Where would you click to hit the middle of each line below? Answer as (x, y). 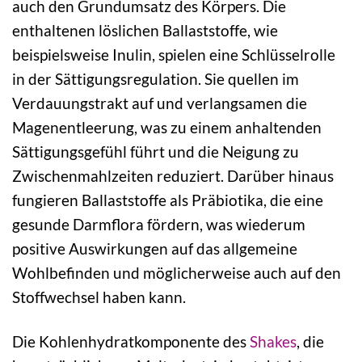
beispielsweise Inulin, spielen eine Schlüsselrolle (174, 55)
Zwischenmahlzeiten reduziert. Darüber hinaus (173, 176)
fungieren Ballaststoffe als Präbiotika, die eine (168, 200)
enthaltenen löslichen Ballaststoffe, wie (145, 31)
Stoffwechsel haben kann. (99, 297)
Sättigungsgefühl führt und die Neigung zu (156, 152)
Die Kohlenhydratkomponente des (131, 342)
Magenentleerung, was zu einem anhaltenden (167, 128)
